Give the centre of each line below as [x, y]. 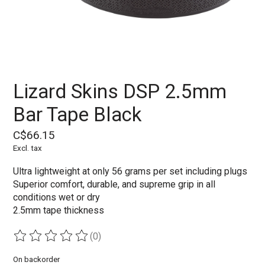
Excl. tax [28, 148]
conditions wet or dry [57, 198]
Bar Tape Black [78, 114]
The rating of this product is [71, 241]
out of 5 [152, 241]
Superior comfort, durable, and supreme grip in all [114, 185]
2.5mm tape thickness [59, 211]
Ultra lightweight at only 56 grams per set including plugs [130, 172]
